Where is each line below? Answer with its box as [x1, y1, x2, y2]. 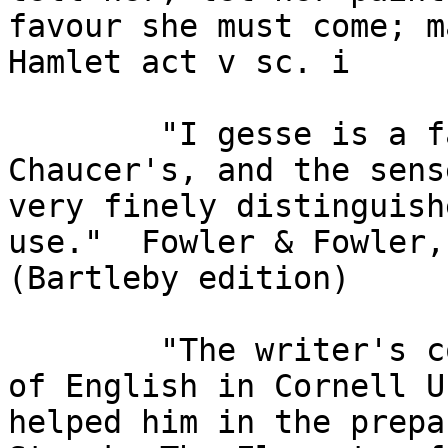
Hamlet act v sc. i [8, 44, 350, 81]
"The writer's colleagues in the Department [8, 332, 160, 369]
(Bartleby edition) [8, 260, 350, 297]
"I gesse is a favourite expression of [8, 116, 160, 153]
